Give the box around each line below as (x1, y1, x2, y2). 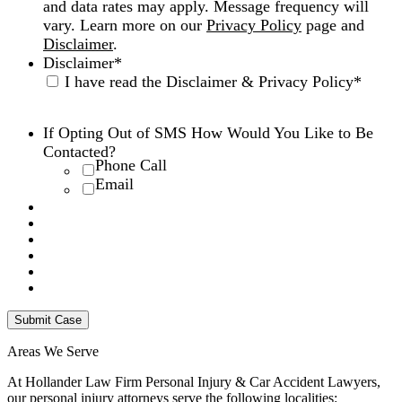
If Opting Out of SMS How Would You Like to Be (43, 123, 373, 142)
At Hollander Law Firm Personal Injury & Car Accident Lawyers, (7, 373, 380, 389)
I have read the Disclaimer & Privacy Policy (65, 72, 354, 91)
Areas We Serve (7, 343, 99, 359)
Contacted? (43, 142, 116, 161)
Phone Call (95, 155, 167, 174)
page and (301, 15, 364, 34)
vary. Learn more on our (43, 15, 206, 34)
